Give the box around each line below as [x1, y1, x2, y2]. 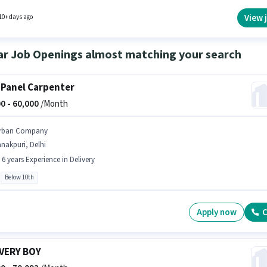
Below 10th [4, 173, 34, 182]
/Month [38, 98, 68, 110]
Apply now [197, 206, 237, 219]
